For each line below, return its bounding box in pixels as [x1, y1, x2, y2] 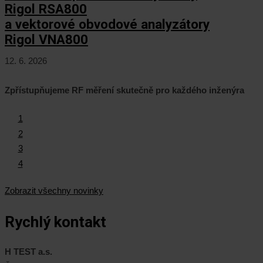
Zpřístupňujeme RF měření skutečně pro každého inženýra [5, 85, 244, 96]
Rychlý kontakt [5, 213, 106, 231]
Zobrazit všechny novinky [5, 186, 103, 196]
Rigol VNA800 [5, 32, 88, 48]
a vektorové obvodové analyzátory [5, 16, 210, 32]
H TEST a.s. [5, 247, 52, 257]
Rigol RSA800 [5, 1, 87, 17]
